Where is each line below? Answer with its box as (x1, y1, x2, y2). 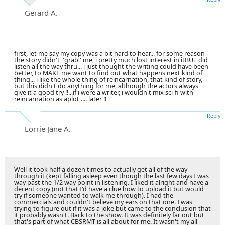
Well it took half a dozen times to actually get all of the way (14, 165, 187, 174)
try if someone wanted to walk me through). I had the (14, 191, 173, 200)
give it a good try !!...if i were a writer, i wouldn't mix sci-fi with (14, 88, 193, 97)
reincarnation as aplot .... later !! (14, 94, 106, 103)
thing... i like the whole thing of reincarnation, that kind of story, (14, 75, 202, 84)
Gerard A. (25, 7, 58, 18)
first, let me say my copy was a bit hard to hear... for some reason (14, 49, 205, 58)
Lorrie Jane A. (25, 123, 71, 134)
